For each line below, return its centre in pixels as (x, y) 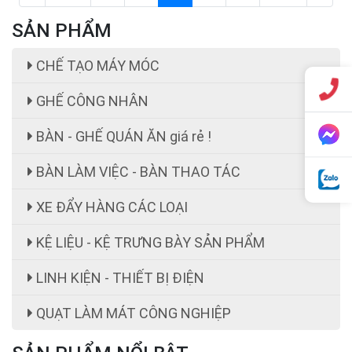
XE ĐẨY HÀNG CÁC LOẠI (110, 207)
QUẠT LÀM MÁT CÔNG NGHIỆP (132, 313)
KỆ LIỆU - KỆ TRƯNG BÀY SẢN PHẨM (149, 242)
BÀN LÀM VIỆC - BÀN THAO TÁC (137, 171)
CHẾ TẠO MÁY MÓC (96, 65)
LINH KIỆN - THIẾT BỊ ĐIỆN (119, 277)
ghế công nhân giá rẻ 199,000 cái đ (203, 305)
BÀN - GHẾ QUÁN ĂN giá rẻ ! (122, 136)
